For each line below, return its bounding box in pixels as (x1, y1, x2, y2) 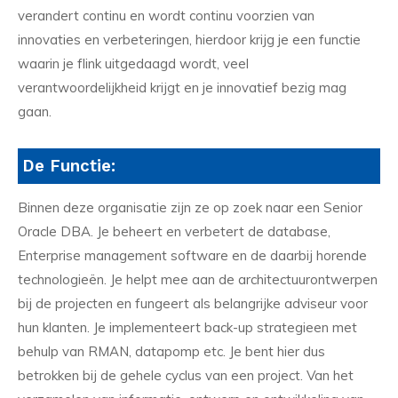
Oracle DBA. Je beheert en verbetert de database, (18, 222, 330, 240)
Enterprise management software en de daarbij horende (18, 246, 367, 264)
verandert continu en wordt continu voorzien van (18, 7, 314, 25)
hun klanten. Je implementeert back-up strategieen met (18, 318, 357, 336)
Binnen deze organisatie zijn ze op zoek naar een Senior (18, 198, 362, 216)
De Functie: (22, 156, 115, 177)
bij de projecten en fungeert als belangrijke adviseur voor (18, 294, 368, 312)
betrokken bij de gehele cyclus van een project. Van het (18, 366, 354, 384)
